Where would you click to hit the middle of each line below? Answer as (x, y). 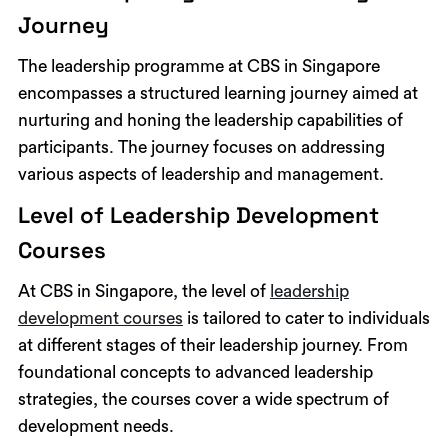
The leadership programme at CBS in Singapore (198, 66)
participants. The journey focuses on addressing (201, 147)
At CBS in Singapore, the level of (143, 291)
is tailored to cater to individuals (306, 318)
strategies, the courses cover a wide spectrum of (203, 399)
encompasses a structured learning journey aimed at (217, 93)
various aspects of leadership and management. (200, 174)
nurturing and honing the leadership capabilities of (210, 120)
